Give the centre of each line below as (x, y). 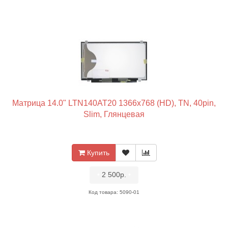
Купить (98, 153)
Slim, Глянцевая (114, 114)
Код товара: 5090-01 (114, 192)
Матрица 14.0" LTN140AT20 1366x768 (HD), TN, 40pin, (114, 103)
